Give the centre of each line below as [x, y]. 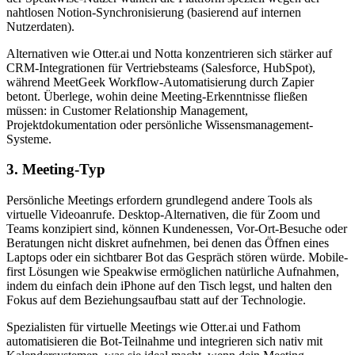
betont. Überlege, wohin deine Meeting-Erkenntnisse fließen [157, 96]
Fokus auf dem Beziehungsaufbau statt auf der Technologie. [156, 300]
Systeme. [29, 139]
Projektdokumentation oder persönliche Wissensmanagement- [160, 124]
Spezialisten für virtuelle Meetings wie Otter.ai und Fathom [153, 327]
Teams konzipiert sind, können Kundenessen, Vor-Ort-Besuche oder [177, 229]
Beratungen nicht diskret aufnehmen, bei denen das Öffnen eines [168, 243]
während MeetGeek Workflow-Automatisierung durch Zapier [160, 82]
